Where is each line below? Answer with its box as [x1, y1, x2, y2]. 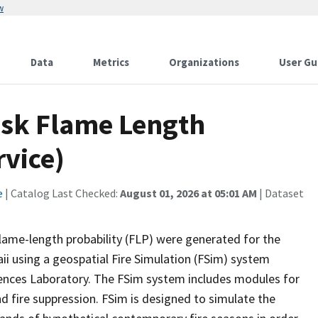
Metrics [93, 55, 129, 69]
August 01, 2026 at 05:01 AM [120, 186, 257, 200]
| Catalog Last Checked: [3, 186, 120, 200]
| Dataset [257, 186, 304, 200]
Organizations [169, 55, 239, 69]
